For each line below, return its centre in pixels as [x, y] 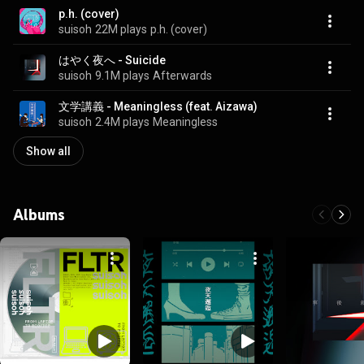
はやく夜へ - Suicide [112, 60]
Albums [39, 214]
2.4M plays [122, 121]
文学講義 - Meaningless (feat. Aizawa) [158, 106]
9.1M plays [122, 75]
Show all [48, 151]
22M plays [121, 29]
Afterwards [182, 75]
